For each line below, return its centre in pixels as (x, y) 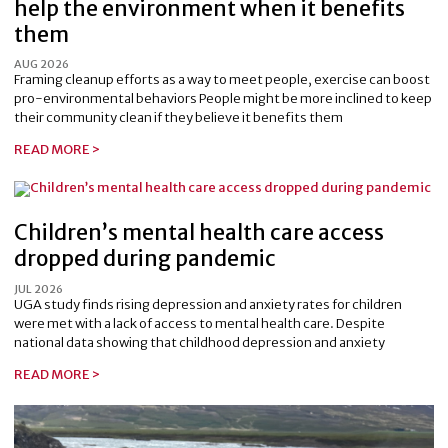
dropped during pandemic (145, 259)
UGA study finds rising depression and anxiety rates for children (208, 304)
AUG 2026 (41, 64)
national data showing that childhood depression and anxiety (199, 342)
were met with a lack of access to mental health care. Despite (199, 323)
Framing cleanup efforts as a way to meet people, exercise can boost (222, 80)
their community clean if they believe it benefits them (178, 118)
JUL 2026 (38, 288)
